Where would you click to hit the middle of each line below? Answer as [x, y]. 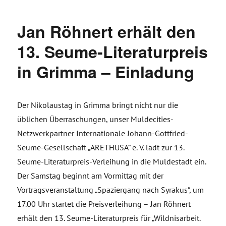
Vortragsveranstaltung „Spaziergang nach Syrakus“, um [111, 190]
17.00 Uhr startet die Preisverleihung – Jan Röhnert [104, 204]
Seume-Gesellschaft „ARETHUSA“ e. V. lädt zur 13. [101, 148]
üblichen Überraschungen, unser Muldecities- [96, 119]
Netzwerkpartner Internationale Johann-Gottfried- [103, 133]
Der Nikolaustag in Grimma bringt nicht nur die [98, 105]
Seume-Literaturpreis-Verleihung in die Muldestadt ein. [112, 162]
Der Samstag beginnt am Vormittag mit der [91, 176]
